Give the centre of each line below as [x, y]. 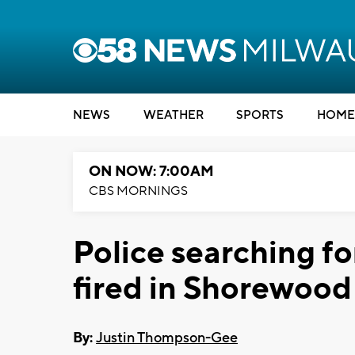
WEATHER [173, 115]
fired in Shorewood [212, 289]
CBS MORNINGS [138, 191]
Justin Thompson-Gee [167, 338]
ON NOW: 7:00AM [151, 172]
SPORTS [260, 115]
